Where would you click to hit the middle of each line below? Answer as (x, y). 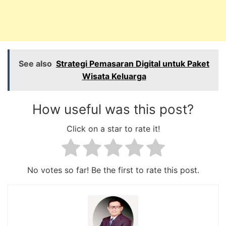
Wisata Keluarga (114, 76)
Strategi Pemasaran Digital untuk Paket (133, 63)
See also (35, 63)
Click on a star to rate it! (113, 129)
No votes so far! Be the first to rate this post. (113, 170)
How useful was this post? (113, 109)
